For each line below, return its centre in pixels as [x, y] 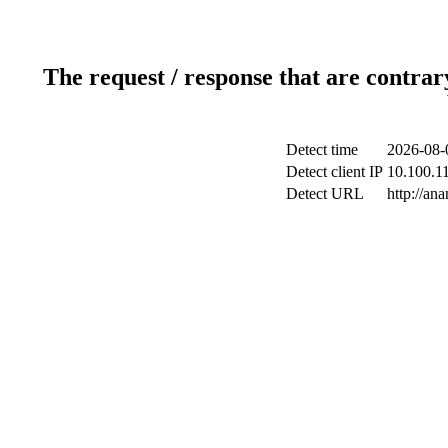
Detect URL [325, 193]
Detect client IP [334, 171]
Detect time [322, 149]
